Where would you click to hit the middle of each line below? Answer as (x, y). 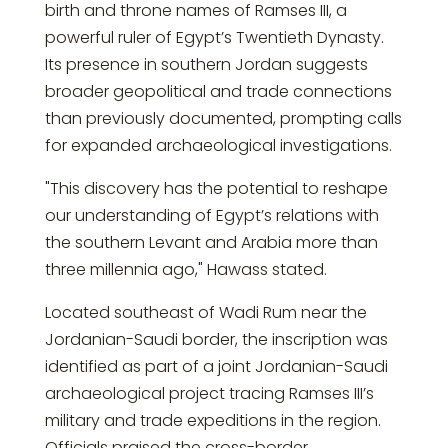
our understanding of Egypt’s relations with (211, 216)
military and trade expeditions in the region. (212, 421)
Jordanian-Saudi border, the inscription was (216, 340)
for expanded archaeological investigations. (218, 146)
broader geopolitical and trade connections (218, 92)
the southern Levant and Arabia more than (211, 243)
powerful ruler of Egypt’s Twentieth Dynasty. (214, 38)
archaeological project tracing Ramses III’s (209, 394)
